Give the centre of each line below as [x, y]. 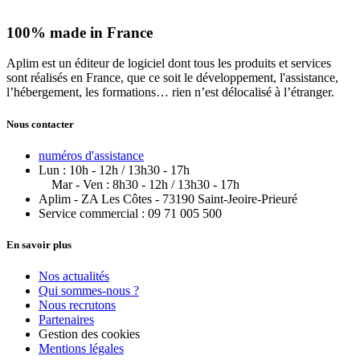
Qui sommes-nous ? [89, 291]
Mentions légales [81, 349]
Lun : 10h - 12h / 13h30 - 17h [114, 170]
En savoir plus [39, 244]
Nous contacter [40, 124]
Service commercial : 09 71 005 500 [130, 213]
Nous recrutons [77, 305]
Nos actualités [74, 276]
